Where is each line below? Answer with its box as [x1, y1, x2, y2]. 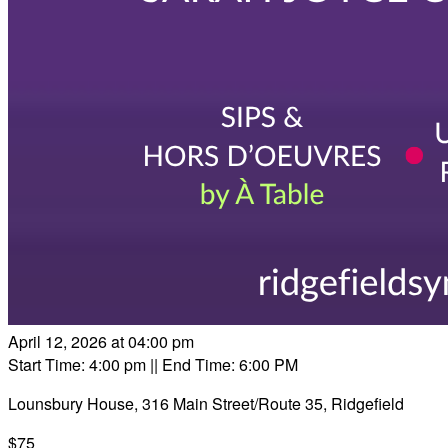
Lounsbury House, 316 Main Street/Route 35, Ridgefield [8, 392, 404, 415]
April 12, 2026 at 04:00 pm [8, 330, 194, 353]
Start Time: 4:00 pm [8, 353, 146, 376]
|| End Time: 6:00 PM [146, 353, 298, 376]
